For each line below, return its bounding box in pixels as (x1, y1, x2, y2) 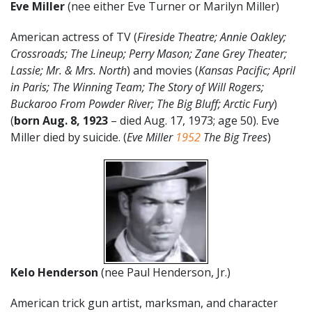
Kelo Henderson (10, 264, 101, 280)
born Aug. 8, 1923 (14, 112, 108, 128)
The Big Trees (201, 129, 267, 145)
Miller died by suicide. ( (10, 129, 127, 145)
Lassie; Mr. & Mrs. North (10, 62, 127, 78)
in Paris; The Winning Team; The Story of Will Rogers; (10, 79, 264, 95)
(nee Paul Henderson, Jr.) (101, 264, 231, 280)
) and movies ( (127, 62, 198, 78)
